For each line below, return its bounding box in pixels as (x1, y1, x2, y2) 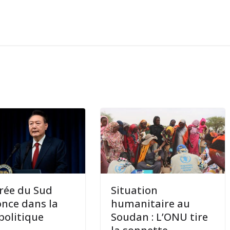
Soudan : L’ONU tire (111, 209, 208, 224)
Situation (111, 183, 158, 197)
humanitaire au (111, 196, 190, 210)
